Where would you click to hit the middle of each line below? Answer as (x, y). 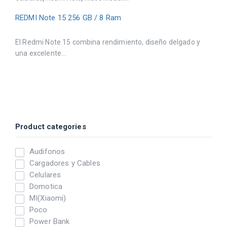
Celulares (45, 175)
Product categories (51, 126)
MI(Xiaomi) (48, 198)
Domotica (46, 186)
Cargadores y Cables (65, 163)
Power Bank (50, 221)
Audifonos (47, 151)
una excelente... (41, 53)
